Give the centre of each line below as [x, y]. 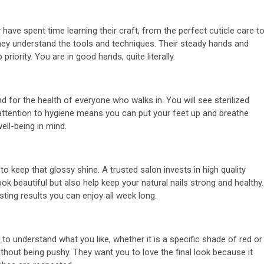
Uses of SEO [156, 56]
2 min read [127, 15]
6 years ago [128, 82]
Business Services [137, 30]
